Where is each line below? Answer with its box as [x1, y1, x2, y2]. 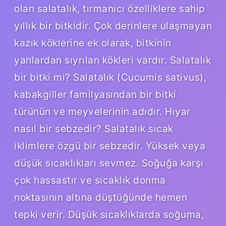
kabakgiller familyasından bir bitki [14, 88, 177, 100]
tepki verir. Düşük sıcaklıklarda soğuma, [14, 208, 204, 220]
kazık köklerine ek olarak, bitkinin [14, 36, 172, 49]
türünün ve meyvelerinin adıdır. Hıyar [14, 105, 191, 118]
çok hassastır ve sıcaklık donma [14, 174, 166, 186]
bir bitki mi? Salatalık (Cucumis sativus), [14, 71, 206, 83]
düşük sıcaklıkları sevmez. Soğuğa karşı [14, 156, 204, 169]
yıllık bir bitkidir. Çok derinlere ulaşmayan [14, 19, 212, 32]
